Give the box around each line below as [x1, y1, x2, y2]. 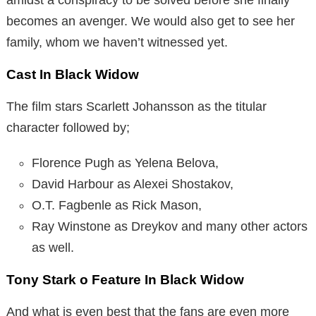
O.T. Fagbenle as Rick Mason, [32, 197, 202, 212]
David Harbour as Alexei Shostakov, [32, 176, 233, 191]
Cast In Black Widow [6, 66, 139, 82]
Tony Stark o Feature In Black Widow [6, 272, 244, 287]
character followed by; [6, 120, 130, 135]
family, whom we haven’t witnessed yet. [6, 35, 228, 49]
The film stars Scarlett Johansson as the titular [6, 99, 267, 114]
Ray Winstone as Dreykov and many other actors [32, 219, 308, 233]
